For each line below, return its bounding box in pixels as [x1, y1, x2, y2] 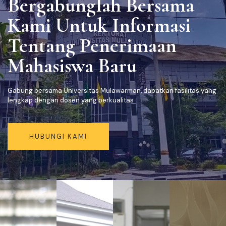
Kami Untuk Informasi [8, 13, 191, 37]
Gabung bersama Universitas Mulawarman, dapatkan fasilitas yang [8, 86, 216, 95]
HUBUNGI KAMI [29, 132, 87, 141]
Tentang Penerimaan [8, 33, 177, 58]
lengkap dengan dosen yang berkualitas [8, 95, 134, 104]
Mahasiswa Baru [8, 53, 137, 78]
